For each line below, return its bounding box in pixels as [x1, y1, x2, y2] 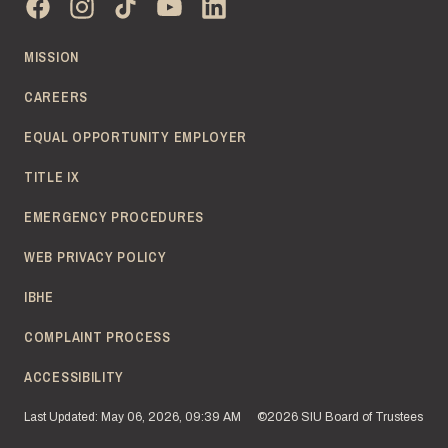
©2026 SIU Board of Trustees [257, 410, 423, 425]
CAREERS [24, 88, 88, 107]
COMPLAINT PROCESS [24, 328, 171, 347]
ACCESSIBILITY [24, 368, 125, 387]
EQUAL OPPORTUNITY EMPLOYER [24, 128, 248, 147]
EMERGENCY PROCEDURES [24, 208, 204, 227]
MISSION [24, 48, 79, 67]
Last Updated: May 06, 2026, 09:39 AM [24, 410, 241, 425]
